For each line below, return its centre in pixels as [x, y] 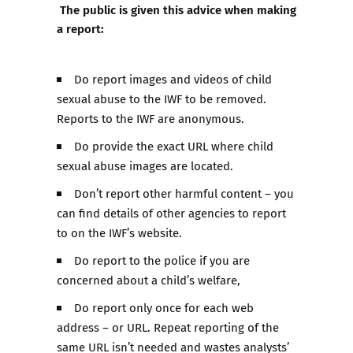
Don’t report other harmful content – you [184, 193]
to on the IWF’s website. [119, 232]
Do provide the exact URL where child [174, 146]
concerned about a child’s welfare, [149, 280]
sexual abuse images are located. [145, 165]
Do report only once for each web [164, 307]
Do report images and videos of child [173, 79]
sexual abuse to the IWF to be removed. [162, 98]
